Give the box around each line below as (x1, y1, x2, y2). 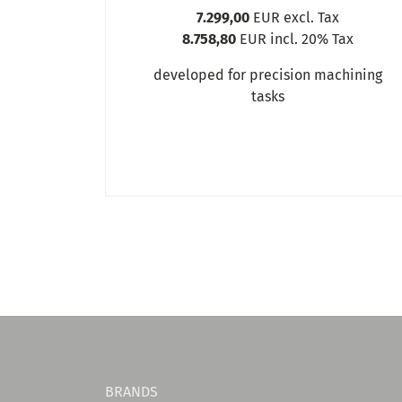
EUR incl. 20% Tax (236, 30, 354, 48)
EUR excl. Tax (249, 8, 340, 26)
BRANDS (105, 382, 158, 400)
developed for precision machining (153, 66, 383, 83)
